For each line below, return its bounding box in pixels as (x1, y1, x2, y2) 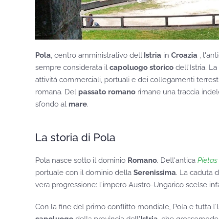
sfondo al (35, 100, 68, 109)
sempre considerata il (35, 63, 109, 72)
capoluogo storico (109, 63, 174, 72)
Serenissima (133, 168, 176, 177)
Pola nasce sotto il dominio (35, 156, 128, 165)
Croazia (171, 51, 199, 60)
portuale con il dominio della (35, 168, 133, 177)
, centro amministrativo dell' (51, 51, 144, 60)
